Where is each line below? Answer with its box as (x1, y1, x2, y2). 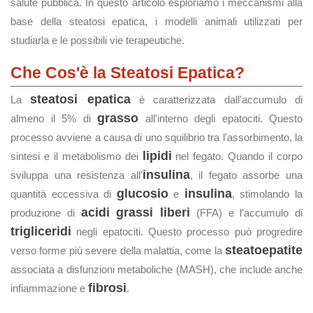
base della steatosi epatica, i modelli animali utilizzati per (10, 15, 303, 27)
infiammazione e (10, 282, 88, 294)
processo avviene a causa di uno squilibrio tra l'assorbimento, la (10, 131, 303, 143)
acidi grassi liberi (80, 205, 190, 219)
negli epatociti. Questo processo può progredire (71, 226, 303, 238)
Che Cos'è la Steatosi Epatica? (10, 64, 245, 82)
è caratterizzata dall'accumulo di (130, 94, 303, 105)
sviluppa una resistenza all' (10, 169, 143, 181)
